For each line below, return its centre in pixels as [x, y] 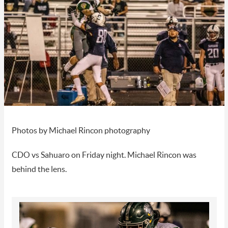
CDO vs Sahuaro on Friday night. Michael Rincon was [104, 155]
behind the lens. [40, 170]
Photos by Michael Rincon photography [81, 131]
